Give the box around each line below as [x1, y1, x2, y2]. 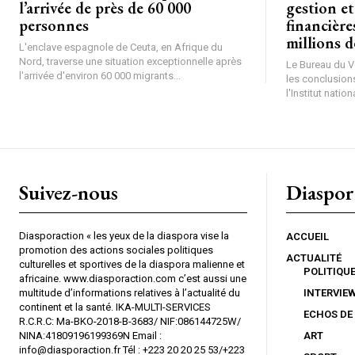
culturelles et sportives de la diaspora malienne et [19, 258, 245, 270]
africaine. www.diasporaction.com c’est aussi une [19, 272, 246, 284]
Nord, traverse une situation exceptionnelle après [19, 55, 242, 67]
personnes [19, 14, 89, 36]
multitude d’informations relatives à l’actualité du [19, 286, 240, 299]
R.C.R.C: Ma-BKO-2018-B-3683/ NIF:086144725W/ [19, 315, 241, 327]
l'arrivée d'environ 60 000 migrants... [19, 69, 181, 82]
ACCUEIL [286, 230, 329, 242]
